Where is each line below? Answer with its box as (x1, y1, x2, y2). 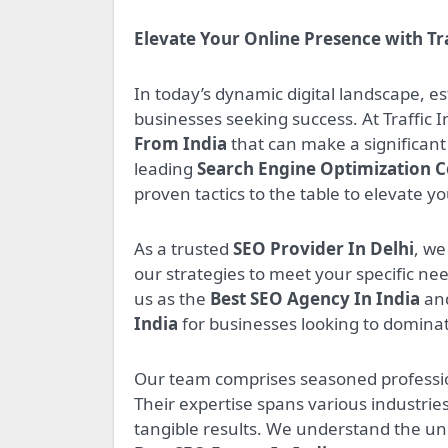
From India (134, 132, 227, 156)
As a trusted (134, 237, 233, 261)
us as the (134, 287, 210, 311)
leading (134, 157, 197, 181)
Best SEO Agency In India (210, 287, 420, 311)
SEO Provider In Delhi (233, 237, 414, 261)
